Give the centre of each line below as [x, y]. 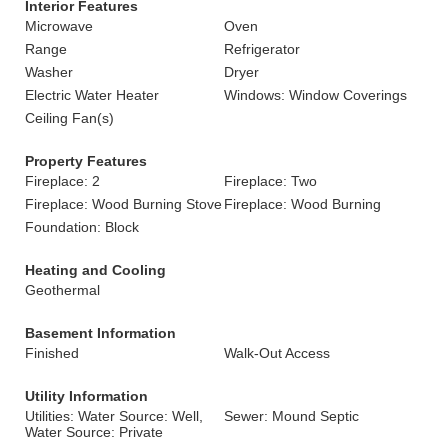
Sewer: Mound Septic [291, 416]
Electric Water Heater [92, 95]
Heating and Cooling [95, 270]
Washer [49, 72]
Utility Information [86, 396]
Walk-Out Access [277, 353]
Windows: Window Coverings [315, 95]
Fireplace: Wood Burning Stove [123, 204]
